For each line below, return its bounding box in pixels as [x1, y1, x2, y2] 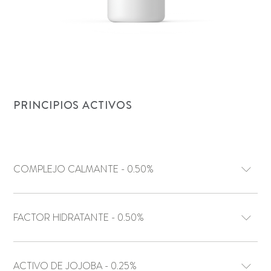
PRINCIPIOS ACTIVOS [13, 97, 132, 113]
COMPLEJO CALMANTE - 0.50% [127, 162, 154, 177]
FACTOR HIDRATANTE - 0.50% [117, 211, 145, 225]
